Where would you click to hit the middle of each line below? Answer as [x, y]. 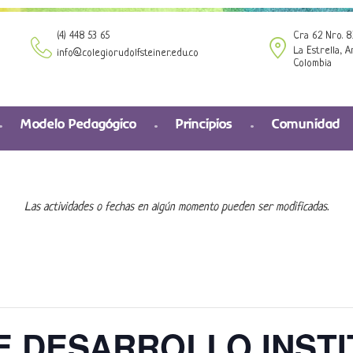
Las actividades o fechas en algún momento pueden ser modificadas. [176, 207]
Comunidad [306, 124]
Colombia [312, 63]
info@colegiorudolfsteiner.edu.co [128, 53]
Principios [204, 124]
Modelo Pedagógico [78, 124]
